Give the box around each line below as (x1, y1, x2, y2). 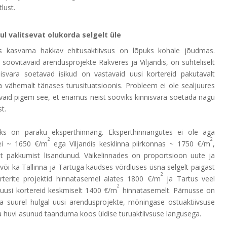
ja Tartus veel (163, 173, 215, 183)
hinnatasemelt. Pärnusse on (120, 185, 215, 195)
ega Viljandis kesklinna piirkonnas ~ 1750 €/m (50, 138, 210, 148)
